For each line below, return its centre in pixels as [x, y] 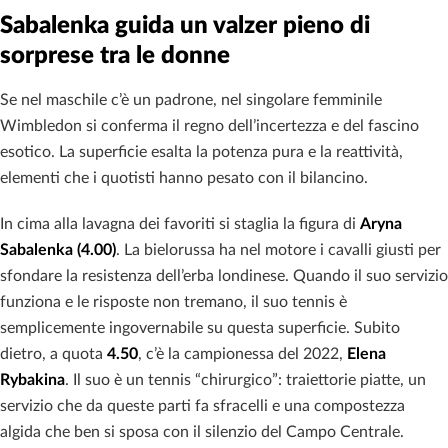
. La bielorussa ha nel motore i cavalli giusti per [278, 249]
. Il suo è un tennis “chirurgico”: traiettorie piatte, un [245, 379]
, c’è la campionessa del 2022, [242, 353]
